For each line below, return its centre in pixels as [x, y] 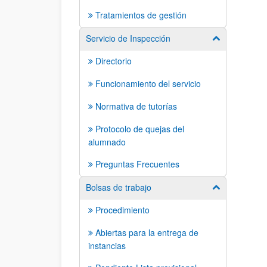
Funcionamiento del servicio [148, 83]
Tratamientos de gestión [141, 15]
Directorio [114, 61]
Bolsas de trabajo [119, 187]
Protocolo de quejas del [140, 129]
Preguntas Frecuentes [137, 164]
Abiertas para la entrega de [147, 232]
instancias [107, 246]
